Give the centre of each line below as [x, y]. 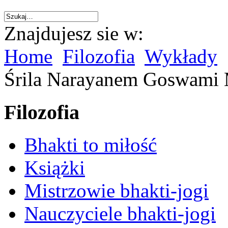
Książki [55, 168]
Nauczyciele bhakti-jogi [120, 214]
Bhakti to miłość [91, 145]
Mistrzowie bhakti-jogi [117, 191]
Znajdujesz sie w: [74, 33]
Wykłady [181, 56]
